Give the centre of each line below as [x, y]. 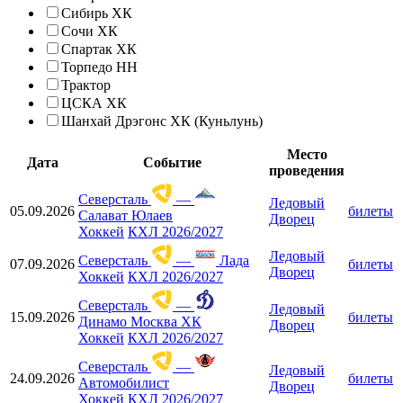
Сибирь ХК [97, 13]
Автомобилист [124, 382]
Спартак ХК [99, 49]
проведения [307, 170]
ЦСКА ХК [94, 103]
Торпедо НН [99, 67]
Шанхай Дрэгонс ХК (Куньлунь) [162, 121]
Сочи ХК [90, 31]
